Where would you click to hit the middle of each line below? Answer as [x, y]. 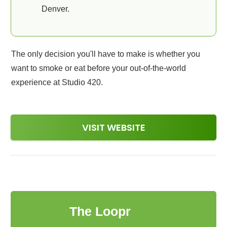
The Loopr [100, 211]
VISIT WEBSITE [113, 127]
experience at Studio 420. [57, 82]
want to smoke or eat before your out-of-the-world [99, 68]
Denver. [55, 9]
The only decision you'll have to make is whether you [106, 54]
